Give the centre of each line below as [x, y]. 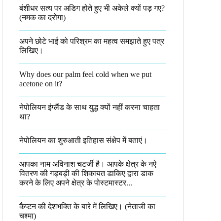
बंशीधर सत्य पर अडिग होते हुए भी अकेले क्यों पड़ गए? [92, 8]
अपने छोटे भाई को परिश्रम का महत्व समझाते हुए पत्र [92, 41]
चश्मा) [28, 216]
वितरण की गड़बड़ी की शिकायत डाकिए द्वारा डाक [86, 173]
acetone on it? [41, 84]
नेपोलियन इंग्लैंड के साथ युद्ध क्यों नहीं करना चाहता [90, 107]
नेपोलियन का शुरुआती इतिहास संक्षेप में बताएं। [83, 140]
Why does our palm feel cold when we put [85, 74]
